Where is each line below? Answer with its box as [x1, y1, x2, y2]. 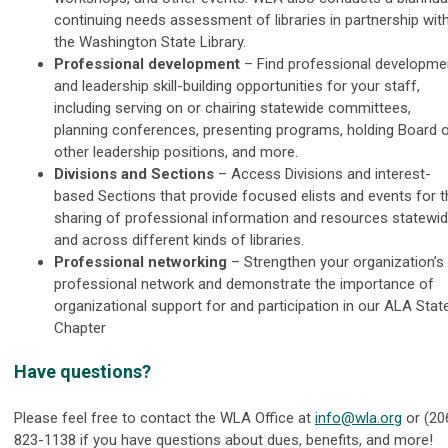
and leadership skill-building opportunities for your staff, [54, 77, 420, 95]
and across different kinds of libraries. [54, 231, 304, 249]
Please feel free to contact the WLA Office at [14, 409, 315, 427]
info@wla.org [315, 409, 402, 427]
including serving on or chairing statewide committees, [54, 99, 411, 117]
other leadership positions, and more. [54, 143, 298, 161]
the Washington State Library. [54, 33, 246, 51]
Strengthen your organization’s [244, 253, 444, 271]
